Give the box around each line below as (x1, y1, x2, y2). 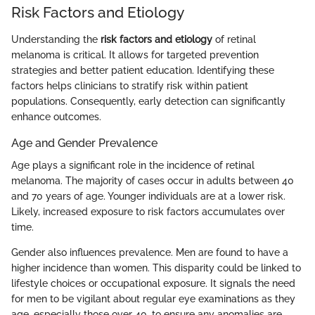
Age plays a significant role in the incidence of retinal (11, 159, 255, 171)
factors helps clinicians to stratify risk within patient (11, 79, 248, 91)
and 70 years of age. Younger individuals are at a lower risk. (11, 190, 285, 202)
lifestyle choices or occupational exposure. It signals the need (11, 277, 295, 289)
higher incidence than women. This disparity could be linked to (11, 262, 301, 274)
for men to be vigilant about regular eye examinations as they (11, 292, 295, 304)
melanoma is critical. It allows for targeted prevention (11, 49, 259, 60)
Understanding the (11, 33, 101, 45)
